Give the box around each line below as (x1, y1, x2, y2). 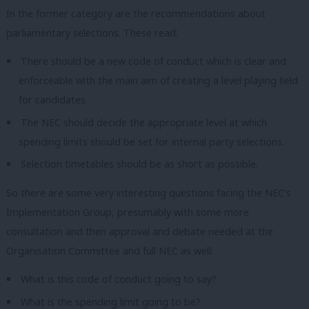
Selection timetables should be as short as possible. (21, 157, 259, 171)
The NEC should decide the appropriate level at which (21, 115, 268, 129)
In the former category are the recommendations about (6, 6, 266, 20)
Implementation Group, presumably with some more (6, 205, 249, 219)
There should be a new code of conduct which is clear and (21, 54, 287, 68)
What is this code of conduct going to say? (21, 272, 217, 286)
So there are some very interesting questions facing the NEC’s (6, 186, 291, 199)
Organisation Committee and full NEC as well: (6, 243, 213, 257)
